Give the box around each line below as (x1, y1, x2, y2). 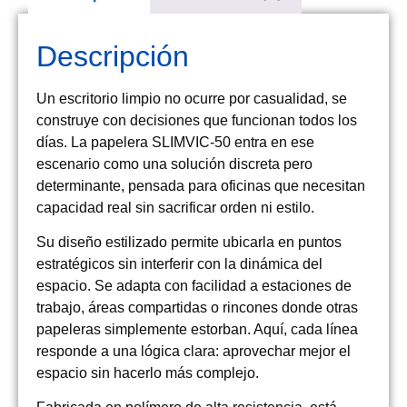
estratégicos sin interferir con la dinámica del (36, 255, 323, 272)
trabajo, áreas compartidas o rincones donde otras (36, 299, 358, 315)
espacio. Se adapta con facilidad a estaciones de (36, 277, 352, 293)
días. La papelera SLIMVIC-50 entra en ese (36, 134, 314, 150)
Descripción (36, 39, 189, 73)
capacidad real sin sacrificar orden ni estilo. (36, 199, 314, 215)
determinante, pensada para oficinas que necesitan (36, 177, 365, 194)
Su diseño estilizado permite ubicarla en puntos (36, 233, 342, 250)
